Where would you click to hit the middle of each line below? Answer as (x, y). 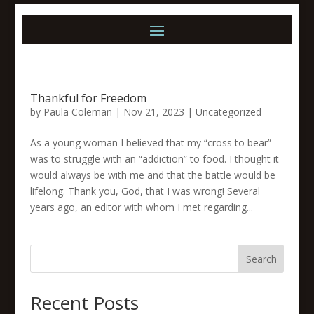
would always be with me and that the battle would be (152, 175)
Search (261, 259)
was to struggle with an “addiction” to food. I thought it (154, 159)
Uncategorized (228, 112)
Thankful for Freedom (88, 98)
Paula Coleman (77, 112)
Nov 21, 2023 (153, 112)
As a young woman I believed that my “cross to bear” (150, 143)
